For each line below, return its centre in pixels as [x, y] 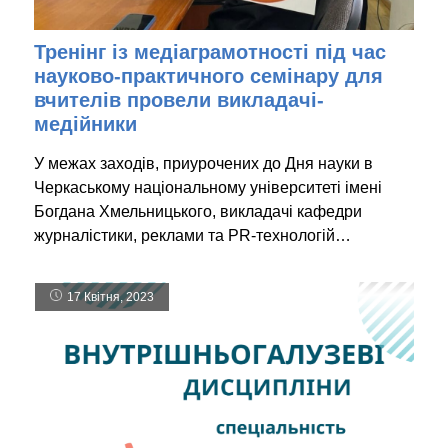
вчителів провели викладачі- [179, 99]
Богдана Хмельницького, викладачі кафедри [198, 211]
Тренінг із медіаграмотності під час [210, 51]
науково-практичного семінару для [208, 75]
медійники [85, 123]
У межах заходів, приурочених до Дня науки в [203, 163]
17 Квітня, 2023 [110, 296]
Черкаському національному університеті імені [208, 187]
